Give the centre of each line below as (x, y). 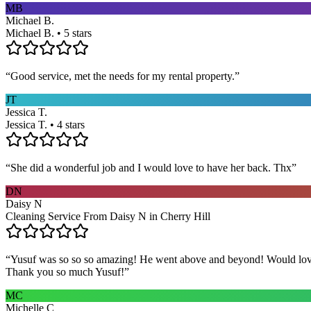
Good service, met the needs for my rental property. (123, 76)
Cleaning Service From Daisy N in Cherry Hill (108, 216)
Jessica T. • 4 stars (45, 124)
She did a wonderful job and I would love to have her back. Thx (151, 167)
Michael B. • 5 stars (49, 33)
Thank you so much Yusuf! (65, 271)
